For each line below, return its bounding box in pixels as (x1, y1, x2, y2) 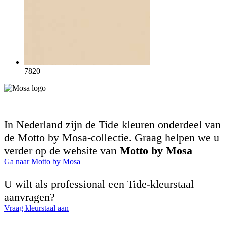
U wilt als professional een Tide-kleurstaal (4, 177, 194, 190)
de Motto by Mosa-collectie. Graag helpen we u (4, 131, 219, 144)
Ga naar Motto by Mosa (4, 157, 80, 166)
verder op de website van (4, 144, 120, 157)
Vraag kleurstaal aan (4, 203, 69, 212)
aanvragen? (4, 190, 55, 203)
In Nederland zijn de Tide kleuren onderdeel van (4, 118, 221, 131)
